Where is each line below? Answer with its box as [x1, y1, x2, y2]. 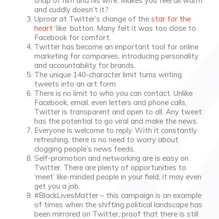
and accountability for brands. [34, 61, 135, 70]
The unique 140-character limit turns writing [34, 70, 182, 80]
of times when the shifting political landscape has [34, 200, 202, 210]
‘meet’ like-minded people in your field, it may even [34, 172, 201, 182]
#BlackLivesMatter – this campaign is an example [34, 191, 201, 200]
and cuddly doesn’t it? [34, 5, 109, 15]
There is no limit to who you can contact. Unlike [34, 88, 193, 98]
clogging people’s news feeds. [34, 144, 135, 154]
